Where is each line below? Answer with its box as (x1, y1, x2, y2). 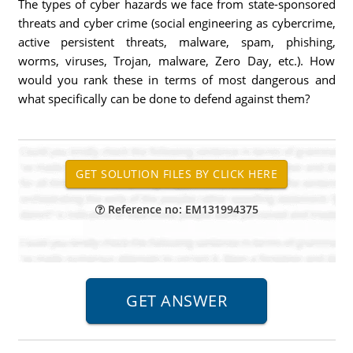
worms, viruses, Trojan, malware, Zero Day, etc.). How (17, 53, 336, 69)
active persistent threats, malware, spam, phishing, (17, 34, 336, 50)
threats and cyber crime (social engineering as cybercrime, (17, 15, 336, 31)
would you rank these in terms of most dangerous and (17, 72, 336, 87)
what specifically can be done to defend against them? (17, 91, 310, 106)
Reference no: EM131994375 (104, 202, 258, 217)
